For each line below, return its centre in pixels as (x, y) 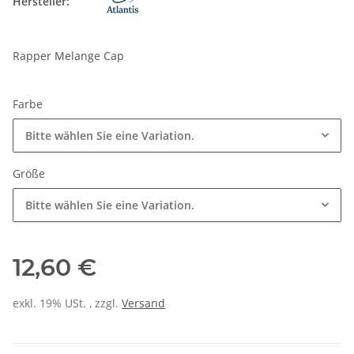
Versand (143, 303)
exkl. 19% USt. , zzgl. (67, 303)
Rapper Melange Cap (68, 56)
